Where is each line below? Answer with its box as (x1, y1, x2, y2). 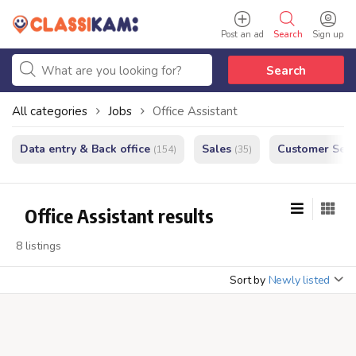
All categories (12, 103, 87, 119)
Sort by (230, 273, 265, 288)
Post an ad (220, 29, 264, 41)
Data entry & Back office (20, 141, 150, 157)
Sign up (312, 29, 343, 41)
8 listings (16, 238, 61, 253)
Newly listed (268, 273, 331, 288)
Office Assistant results (25, 203, 214, 227)
